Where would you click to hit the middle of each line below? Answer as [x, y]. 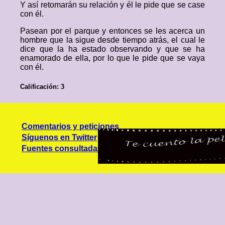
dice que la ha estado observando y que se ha [113, 49]
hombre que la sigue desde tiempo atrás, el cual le [113, 40]
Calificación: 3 [42, 87]
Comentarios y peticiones [70, 127]
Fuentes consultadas [62, 149]
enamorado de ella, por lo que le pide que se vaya [113, 58]
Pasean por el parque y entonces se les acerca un [113, 31]
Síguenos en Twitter [59, 138]
